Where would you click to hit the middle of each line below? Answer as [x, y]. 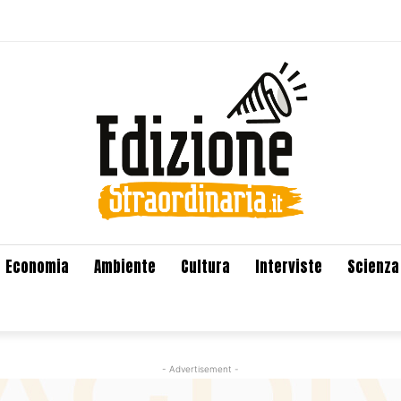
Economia [37, 266]
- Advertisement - [200, 368]
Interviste [288, 266]
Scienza [373, 266]
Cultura [205, 266]
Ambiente [124, 266]
